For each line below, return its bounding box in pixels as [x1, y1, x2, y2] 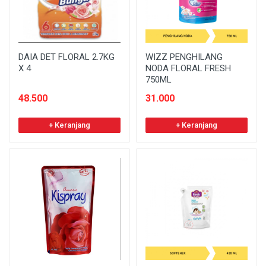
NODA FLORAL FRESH [145, 62, 231, 74]
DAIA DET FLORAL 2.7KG [18, 51, 115, 62]
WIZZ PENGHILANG [145, 51, 223, 62]
